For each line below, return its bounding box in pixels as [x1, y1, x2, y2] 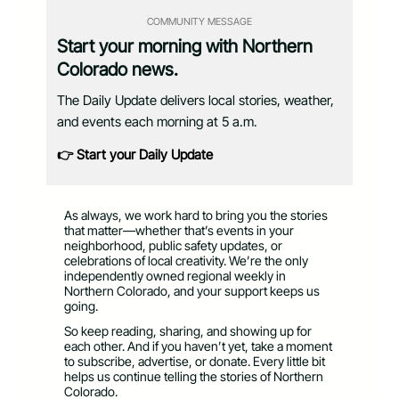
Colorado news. [57, 59, 178, 81]
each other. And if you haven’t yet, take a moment [64, 338, 332, 354]
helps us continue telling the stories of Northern [64, 369, 323, 385]
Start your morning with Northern [57, 36, 313, 58]
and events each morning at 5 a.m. [57, 113, 257, 131]
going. [64, 298, 98, 314]
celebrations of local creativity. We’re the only [64, 253, 308, 269]
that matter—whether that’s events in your [64, 223, 294, 239]
